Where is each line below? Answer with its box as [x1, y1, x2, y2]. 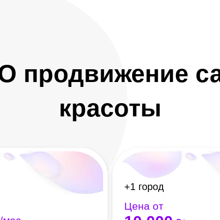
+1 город [124, 181, 164, 192]
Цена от [124, 200, 164, 212]
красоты [58, 94, 162, 122]
